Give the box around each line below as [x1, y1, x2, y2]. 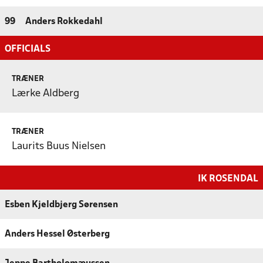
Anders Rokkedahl [25, 17, 103, 26]
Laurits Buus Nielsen [12, 141, 106, 151]
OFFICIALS [5, 44, 50, 53]
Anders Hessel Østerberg [5, 230, 110, 238]
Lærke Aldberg [12, 88, 79, 99]
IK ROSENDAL [198, 174, 258, 183]
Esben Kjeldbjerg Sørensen [5, 200, 118, 209]
